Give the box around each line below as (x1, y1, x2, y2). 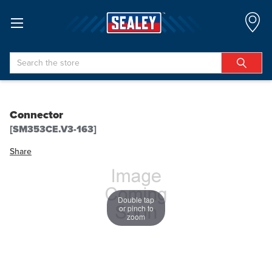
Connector (10, 107, 63, 123)
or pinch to (118, 202, 154, 213)
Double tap (118, 194, 154, 205)
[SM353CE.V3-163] (10, 122, 97, 136)
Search (10, 52, 36, 65)
